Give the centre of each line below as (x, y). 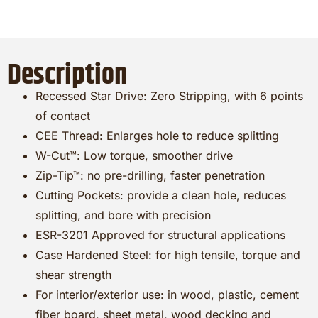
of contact (63, 115)
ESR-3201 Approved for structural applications (160, 235)
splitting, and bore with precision (123, 215)
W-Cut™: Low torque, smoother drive (134, 155)
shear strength (73, 274)
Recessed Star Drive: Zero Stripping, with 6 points (169, 95)
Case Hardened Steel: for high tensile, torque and (168, 254)
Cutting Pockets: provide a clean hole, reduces (161, 195)
